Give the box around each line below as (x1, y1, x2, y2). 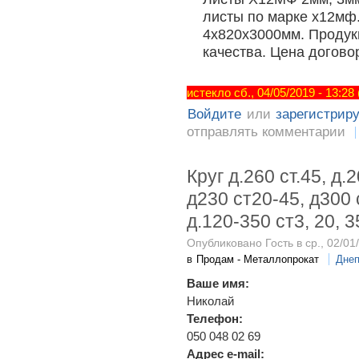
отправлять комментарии (187, 124, 345, 140)
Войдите (188, 107, 242, 123)
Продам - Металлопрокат (196, 252, 320, 265)
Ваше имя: (187, 276, 252, 290)
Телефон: (187, 311, 246, 325)
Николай (187, 293, 234, 308)
